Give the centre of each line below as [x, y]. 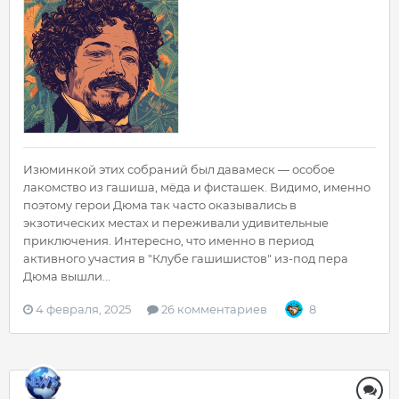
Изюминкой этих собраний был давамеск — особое [179, 169]
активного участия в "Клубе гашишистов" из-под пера [186, 258]
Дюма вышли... [67, 276]
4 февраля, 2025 [83, 309]
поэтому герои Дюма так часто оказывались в [160, 205]
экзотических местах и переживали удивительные [176, 223]
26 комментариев [213, 309]
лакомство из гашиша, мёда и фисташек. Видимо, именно [197, 187]
